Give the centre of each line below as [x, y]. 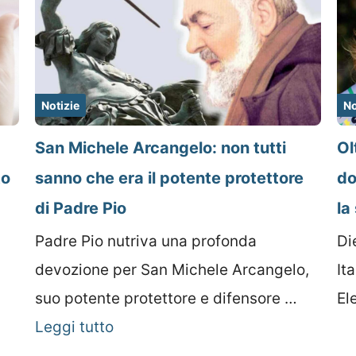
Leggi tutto [74, 327]
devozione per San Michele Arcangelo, [172, 270]
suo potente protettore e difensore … [166, 299]
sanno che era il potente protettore [169, 178]
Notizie [60, 106]
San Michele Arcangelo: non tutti [160, 148]
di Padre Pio [80, 209]
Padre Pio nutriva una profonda [145, 242]
